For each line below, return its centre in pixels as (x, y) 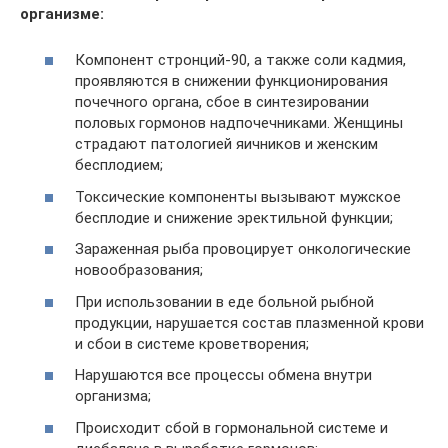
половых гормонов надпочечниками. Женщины (239, 123)
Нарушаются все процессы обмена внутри (223, 375)
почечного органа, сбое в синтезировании (222, 102)
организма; (113, 396)
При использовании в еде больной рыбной (224, 301)
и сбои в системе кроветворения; (192, 343)
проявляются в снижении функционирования (231, 81)
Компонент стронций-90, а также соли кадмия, (240, 60)
